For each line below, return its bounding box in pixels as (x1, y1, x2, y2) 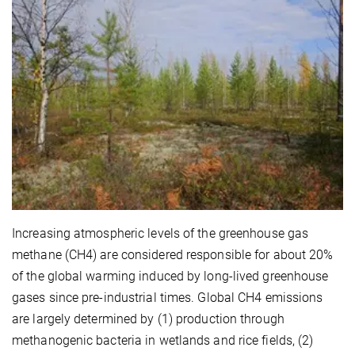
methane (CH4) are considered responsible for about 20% (12, 247, 334, 263)
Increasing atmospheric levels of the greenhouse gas (12, 226, 309, 242)
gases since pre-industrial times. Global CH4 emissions (12, 290, 323, 306)
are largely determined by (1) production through (12, 311, 284, 327)
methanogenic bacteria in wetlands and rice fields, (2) (12, 333, 314, 349)
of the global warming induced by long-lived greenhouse (12, 269, 329, 284)
